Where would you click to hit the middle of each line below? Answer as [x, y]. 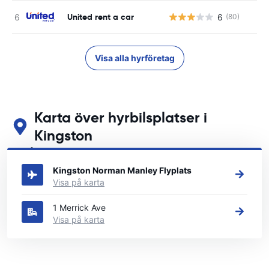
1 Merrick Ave [79, 207]
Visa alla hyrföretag [134, 58]
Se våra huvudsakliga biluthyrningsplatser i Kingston [115, 151]
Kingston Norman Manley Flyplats [122, 170]
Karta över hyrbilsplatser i [120, 118]
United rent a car [101, 17]
